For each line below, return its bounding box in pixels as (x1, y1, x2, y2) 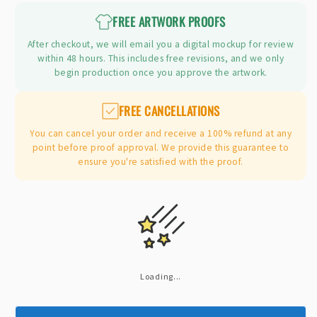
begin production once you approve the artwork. (54, 67, 267, 79)
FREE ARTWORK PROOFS (113, 13, 226, 31)
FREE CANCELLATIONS (118, 102, 220, 120)
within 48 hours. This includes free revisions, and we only (38, 52, 284, 65)
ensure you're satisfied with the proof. (78, 156, 243, 168)
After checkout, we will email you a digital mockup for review (27, 38, 294, 51)
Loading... (140, 271, 181, 282)
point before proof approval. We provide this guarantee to (32, 142, 289, 154)
